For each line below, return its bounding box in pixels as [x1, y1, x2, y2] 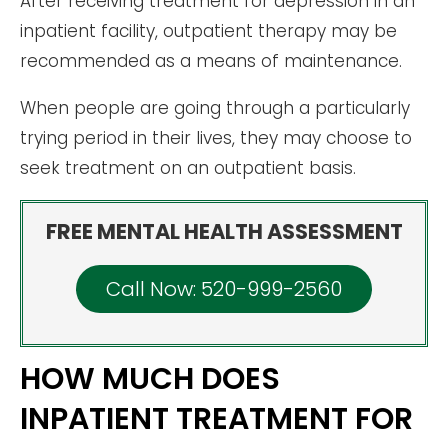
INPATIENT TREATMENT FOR [20, 398, 413, 441]
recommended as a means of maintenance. [20, 49, 402, 74]
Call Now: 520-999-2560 [106, 275, 342, 304]
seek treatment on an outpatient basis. [20, 156, 356, 181]
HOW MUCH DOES [20, 358, 280, 401]
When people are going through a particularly [20, 96, 410, 121]
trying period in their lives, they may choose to [20, 126, 412, 151]
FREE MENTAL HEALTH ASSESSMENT [45, 217, 403, 247]
